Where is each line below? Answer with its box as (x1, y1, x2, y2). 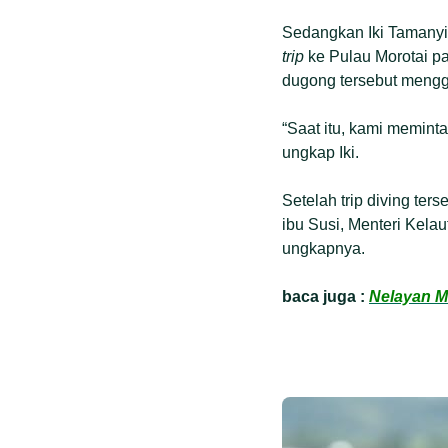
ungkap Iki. (282, 144, 359, 161)
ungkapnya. (282, 240, 365, 257)
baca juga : (282, 288, 369, 305)
